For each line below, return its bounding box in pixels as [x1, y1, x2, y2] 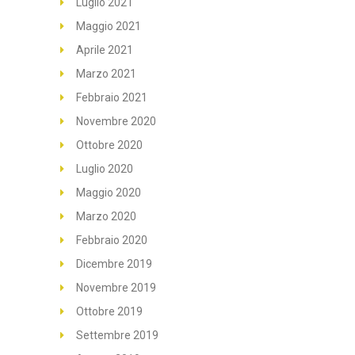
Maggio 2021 [76, 19, 141, 32]
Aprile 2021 [76, 43, 133, 56]
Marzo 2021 [76, 67, 136, 80]
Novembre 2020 [76, 114, 156, 128]
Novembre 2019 [76, 281, 156, 294]
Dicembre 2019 [76, 257, 152, 270]
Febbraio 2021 [76, 90, 147, 104]
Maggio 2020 [76, 185, 141, 199]
